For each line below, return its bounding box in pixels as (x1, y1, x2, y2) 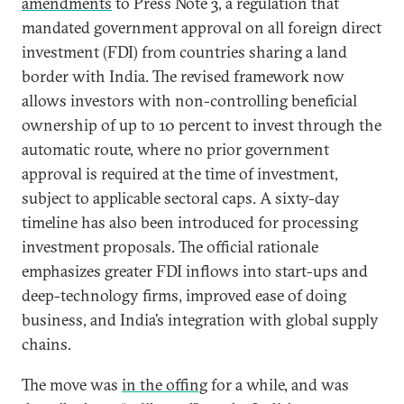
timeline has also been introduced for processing (22, 212, 358, 233)
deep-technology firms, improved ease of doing (22, 285, 346, 306)
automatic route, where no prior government (22, 139, 329, 160)
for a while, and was (207, 374, 349, 395)
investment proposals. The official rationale (22, 236, 318, 257)
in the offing (122, 374, 207, 395)
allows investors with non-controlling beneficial (22, 90, 357, 111)
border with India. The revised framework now (22, 66, 344, 87)
